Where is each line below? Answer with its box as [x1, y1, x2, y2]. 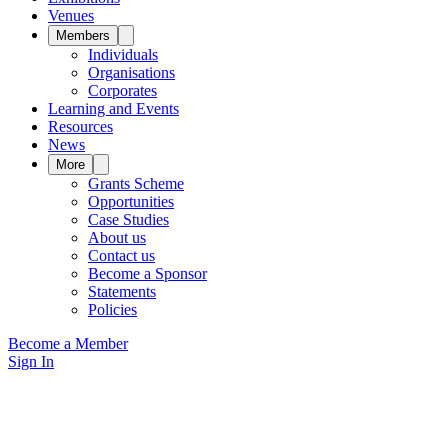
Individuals [88, 46, 158, 64]
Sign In [8, 353, 54, 371]
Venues [48, 7, 94, 25]
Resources [48, 118, 113, 136]
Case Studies [88, 211, 169, 229]
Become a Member [8, 335, 128, 353]
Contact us [88, 247, 155, 265]
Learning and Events [48, 100, 179, 118]
